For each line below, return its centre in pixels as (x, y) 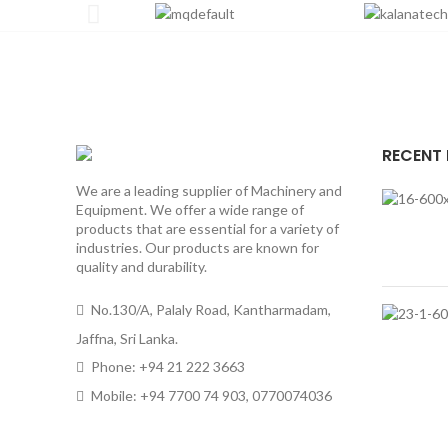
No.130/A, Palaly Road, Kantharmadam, (209, 310)
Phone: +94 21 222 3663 (166, 367)
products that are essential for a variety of (207, 229)
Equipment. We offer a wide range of (190, 210)
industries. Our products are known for (197, 248)
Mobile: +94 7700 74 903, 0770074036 (210, 396)
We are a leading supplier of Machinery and (209, 191)
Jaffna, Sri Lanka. (127, 339)
